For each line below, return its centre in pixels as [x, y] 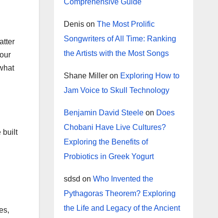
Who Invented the [123, 179]
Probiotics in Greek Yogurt [109, 156]
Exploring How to [150, 76]
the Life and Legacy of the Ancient [122, 208]
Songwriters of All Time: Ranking [120, 39]
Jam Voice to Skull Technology [116, 90]
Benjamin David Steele [103, 113]
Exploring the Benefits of [106, 142]
